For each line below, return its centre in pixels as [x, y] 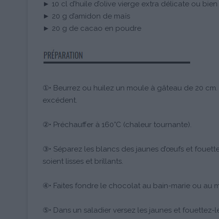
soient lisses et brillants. [83, 161]
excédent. [60, 100]
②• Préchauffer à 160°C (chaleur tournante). [117, 124]
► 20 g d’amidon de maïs [86, 16]
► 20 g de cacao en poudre [92, 28]
